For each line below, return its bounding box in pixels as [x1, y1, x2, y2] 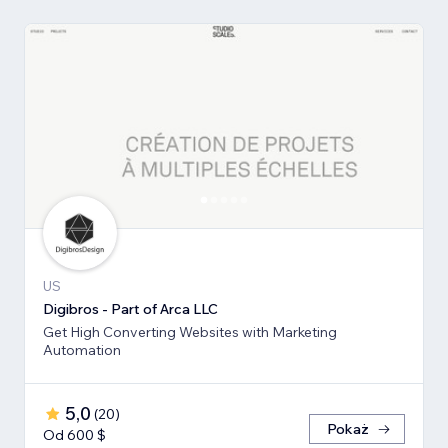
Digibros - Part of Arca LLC [43, 300, 218, 319]
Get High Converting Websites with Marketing [43, 323, 337, 342]
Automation [43, 341, 121, 360]
